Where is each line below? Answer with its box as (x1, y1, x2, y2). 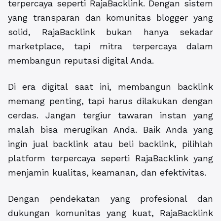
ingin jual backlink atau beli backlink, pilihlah (8, 139, 213, 149)
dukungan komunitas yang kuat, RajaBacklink (8, 208, 213, 219)
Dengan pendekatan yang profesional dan (8, 193, 213, 204)
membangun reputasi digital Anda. (8, 55, 154, 66)
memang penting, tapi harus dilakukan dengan (8, 96, 213, 107)
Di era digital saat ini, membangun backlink (8, 81, 213, 92)
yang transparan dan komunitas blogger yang (8, 12, 213, 23)
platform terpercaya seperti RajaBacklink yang (8, 153, 213, 164)
